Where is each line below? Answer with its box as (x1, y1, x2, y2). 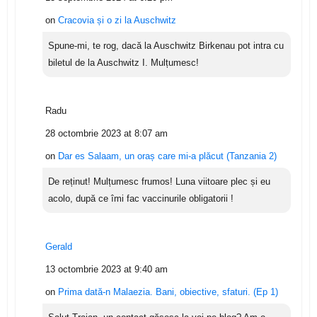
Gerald (45, 241, 72, 252)
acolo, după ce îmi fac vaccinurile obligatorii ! (47, 192, 234, 204)
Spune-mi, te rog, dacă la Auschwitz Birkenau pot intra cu (47, 40, 284, 51)
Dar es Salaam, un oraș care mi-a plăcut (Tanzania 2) (57, 150, 277, 161)
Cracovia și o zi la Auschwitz (57, 14, 176, 25)
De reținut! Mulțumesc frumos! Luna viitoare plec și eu (47, 175, 270, 187)
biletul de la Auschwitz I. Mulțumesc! (47, 57, 199, 68)
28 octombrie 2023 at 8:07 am (45, 127, 168, 139)
